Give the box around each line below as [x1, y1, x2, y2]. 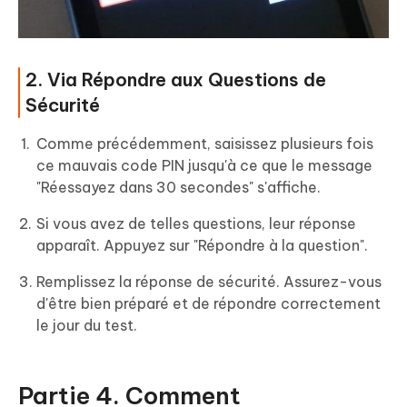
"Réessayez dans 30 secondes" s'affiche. [36, 178, 321, 197]
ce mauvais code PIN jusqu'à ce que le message [36, 156, 372, 175]
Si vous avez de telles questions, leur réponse [36, 214, 356, 233]
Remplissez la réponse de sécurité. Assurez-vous [36, 273, 382, 292]
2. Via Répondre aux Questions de [25, 68, 326, 92]
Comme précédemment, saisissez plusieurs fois [36, 134, 373, 154]
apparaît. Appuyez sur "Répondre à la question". [36, 236, 368, 255]
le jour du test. [36, 316, 137, 335]
